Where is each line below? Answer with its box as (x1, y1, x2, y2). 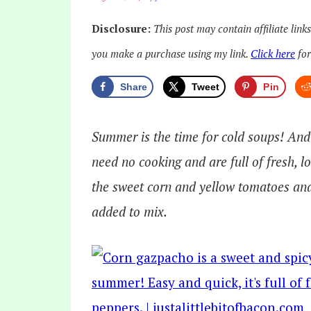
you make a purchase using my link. (92, 47, 251, 60)
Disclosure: (92, 22, 153, 35)
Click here (251, 47, 295, 60)
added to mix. (92, 202, 167, 220)
